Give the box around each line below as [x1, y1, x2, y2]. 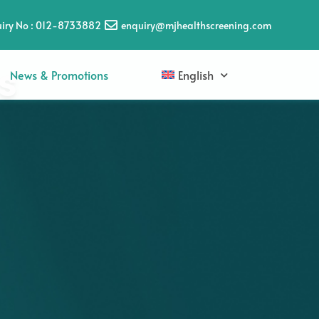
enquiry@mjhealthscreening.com [120, 18, 271, 32]
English [178, 67, 214, 83]
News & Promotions [10, 67, 109, 83]
